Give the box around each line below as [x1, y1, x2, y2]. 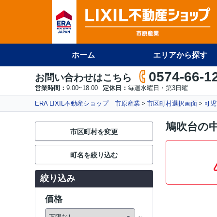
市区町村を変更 [70, 128, 118, 136]
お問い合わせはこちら [35, 72, 132, 83]
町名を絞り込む [70, 151, 118, 159]
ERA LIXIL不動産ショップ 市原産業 [35, 100, 140, 107]
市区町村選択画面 [147, 100, 197, 107]
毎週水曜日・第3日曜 [128, 84, 188, 92]
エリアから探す [153, 51, 207, 59]
